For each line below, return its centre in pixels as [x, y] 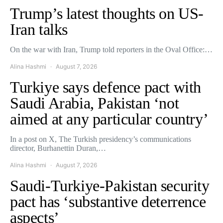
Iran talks [39, 29]
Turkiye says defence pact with [106, 87]
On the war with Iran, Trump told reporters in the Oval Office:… [111, 49]
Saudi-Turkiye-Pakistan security [110, 185]
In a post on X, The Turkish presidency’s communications [101, 139]
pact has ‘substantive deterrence [108, 201]
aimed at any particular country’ [109, 119]
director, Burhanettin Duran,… [58, 148]
